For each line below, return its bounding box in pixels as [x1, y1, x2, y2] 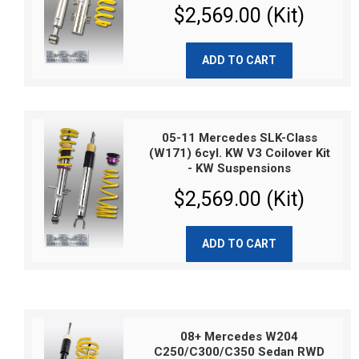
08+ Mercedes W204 [180, 329, 299, 344]
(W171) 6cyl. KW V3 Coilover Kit [148, 146, 330, 160]
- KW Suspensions [188, 161, 292, 175]
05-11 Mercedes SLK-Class [161, 131, 317, 145]
